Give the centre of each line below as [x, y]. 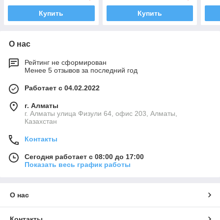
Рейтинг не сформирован [66, 62]
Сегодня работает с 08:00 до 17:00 [84, 156]
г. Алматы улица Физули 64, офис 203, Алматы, [101, 113]
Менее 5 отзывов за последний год [81, 70]
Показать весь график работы [78, 164]
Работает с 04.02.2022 [62, 88]
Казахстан [41, 121]
